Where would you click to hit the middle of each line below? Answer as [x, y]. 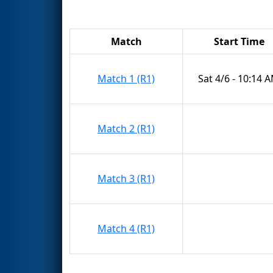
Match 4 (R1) [126, 228]
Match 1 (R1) [126, 78]
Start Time [239, 41]
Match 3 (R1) [126, 178]
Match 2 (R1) [126, 128]
